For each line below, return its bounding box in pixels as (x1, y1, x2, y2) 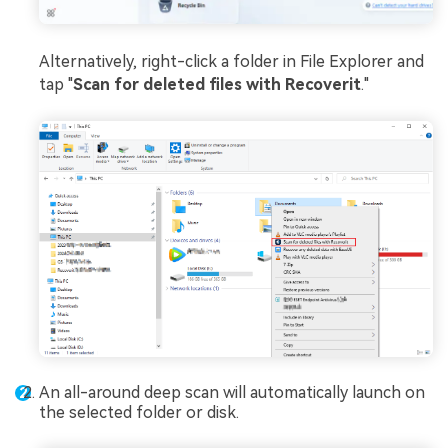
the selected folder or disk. (39, 402, 239, 422)
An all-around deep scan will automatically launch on (39, 382, 425, 402)
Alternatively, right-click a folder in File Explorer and (39, 51, 424, 71)
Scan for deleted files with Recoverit (73, 74, 361, 94)
